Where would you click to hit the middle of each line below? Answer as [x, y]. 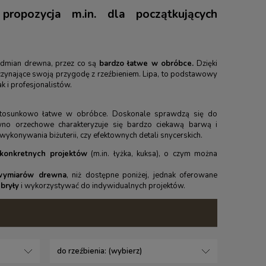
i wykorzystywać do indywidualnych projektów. [102, 186]
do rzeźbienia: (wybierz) [100, 251]
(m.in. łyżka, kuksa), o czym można [152, 154]
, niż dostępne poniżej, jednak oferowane [142, 175]
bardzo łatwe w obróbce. [146, 64]
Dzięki [205, 64]
